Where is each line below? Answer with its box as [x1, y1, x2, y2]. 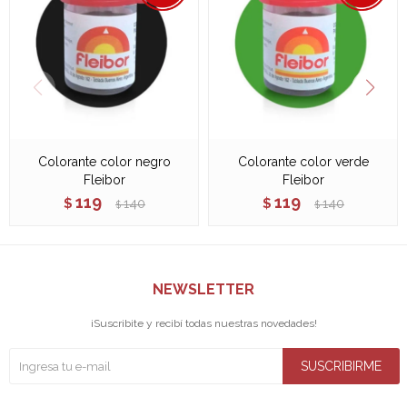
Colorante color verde [237, 154, 369, 169]
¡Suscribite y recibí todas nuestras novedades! [90, 317, 317, 330]
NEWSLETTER [153, 281, 254, 298]
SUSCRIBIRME [301, 359, 382, 373]
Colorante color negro [37, 154, 171, 169]
